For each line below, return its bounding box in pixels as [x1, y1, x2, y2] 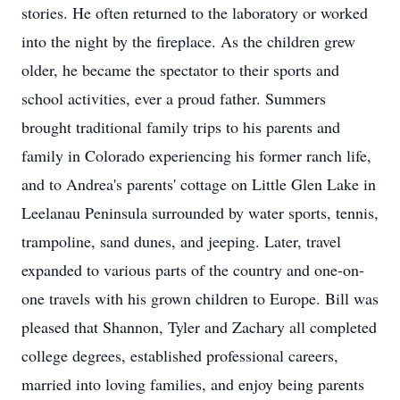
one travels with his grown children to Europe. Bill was [21, 287, 379, 309]
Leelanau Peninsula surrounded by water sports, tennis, [21, 202, 379, 223]
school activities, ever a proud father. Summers [21, 87, 326, 109]
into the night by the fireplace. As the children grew [21, 30, 355, 52]
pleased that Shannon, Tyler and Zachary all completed [21, 316, 377, 337]
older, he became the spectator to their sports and [21, 59, 339, 80]
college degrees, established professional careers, [21, 345, 338, 366]
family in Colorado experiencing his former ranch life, [21, 145, 371, 166]
